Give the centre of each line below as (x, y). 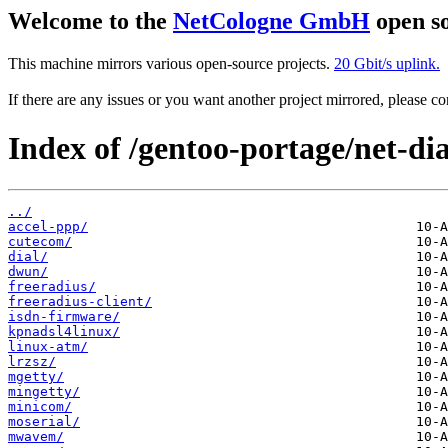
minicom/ (40, 406)
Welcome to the (90, 21)
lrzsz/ (32, 361)
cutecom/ (40, 241)
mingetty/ (44, 391)
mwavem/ (36, 436)
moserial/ (44, 421)
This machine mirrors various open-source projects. (171, 63)
